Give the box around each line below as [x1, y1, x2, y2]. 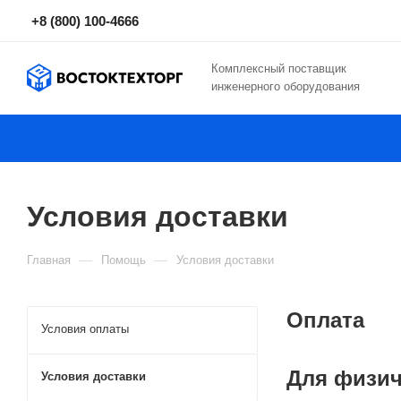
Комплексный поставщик [211, 62, 346, 75]
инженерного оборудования [211, 80, 360, 93]
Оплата [286, 308, 364, 332]
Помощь [101, 253, 146, 267]
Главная [27, 253, 71, 267]
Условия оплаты [41, 322, 129, 336]
